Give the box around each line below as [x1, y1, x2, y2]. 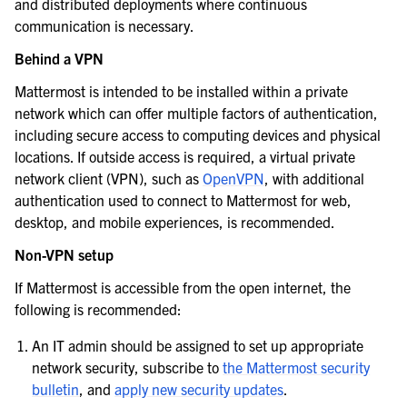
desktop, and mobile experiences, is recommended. [15, 213, 335, 232]
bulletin [32, 380, 80, 399]
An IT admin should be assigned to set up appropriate [32, 336, 364, 355]
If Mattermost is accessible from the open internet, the [15, 278, 351, 297]
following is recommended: [15, 300, 182, 319]
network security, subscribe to [32, 358, 223, 377]
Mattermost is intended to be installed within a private [15, 82, 348, 101]
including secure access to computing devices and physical [15, 125, 381, 144]
